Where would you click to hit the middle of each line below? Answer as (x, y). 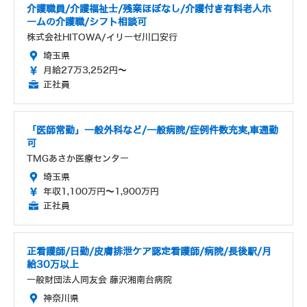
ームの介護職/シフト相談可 (87, 23)
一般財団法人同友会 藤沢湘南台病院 (99, 280)
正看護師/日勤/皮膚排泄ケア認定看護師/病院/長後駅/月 (149, 252)
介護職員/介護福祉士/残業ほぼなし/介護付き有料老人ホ (149, 10)
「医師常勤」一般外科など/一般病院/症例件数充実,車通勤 (152, 131)
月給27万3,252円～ (85, 71)
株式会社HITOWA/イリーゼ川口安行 (102, 38)
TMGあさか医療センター (78, 159)
